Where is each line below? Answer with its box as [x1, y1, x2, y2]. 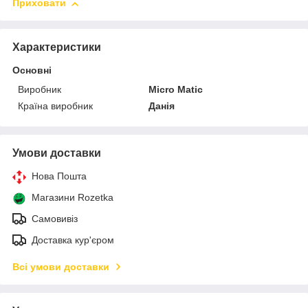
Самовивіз [32, 213, 78, 225]
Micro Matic [148, 84, 203, 96]
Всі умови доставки [12, 261, 109, 273]
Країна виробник [18, 100, 93, 112]
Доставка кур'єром [32, 234, 114, 246]
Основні [12, 65, 52, 76]
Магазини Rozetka [32, 192, 113, 203]
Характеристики [12, 41, 101, 54]
